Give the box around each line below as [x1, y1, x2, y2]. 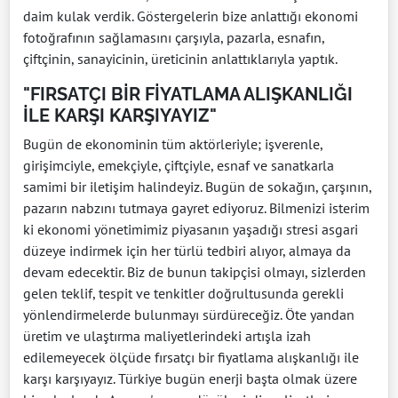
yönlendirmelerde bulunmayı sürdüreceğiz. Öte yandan [23, 306, 354, 324]
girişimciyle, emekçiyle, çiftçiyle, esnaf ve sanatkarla [23, 156, 334, 175]
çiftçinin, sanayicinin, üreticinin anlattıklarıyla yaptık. [23, 50, 338, 68]
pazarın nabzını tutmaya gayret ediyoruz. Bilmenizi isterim [23, 199, 370, 218]
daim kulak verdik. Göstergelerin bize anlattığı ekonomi [23, 7, 358, 26]
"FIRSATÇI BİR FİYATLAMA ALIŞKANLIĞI [23, 84, 353, 106]
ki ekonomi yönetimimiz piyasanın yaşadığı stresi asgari [23, 220, 358, 239]
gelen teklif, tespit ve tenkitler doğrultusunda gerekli [23, 284, 344, 303]
